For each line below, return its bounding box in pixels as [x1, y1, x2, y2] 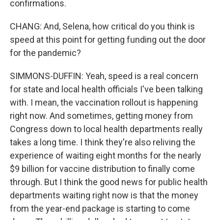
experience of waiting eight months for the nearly [10, 150, 201, 161]
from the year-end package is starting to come [10, 203, 190, 214]
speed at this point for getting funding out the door [10, 34, 206, 45]
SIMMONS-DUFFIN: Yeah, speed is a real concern [10, 71, 198, 81]
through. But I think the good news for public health [10, 177, 208, 187]
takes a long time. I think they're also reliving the [10, 137, 195, 147]
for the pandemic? [10, 48, 81, 58]
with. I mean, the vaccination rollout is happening [10, 97, 198, 108]
